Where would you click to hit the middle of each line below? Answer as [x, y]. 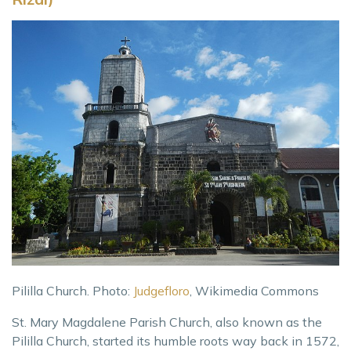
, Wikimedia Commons [254, 291]
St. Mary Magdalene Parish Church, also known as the [167, 322]
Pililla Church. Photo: [72, 291]
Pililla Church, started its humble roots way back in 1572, [175, 341]
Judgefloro [161, 291]
